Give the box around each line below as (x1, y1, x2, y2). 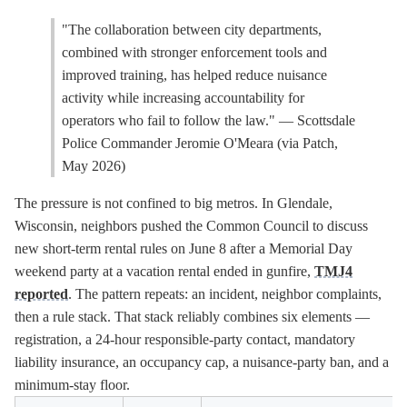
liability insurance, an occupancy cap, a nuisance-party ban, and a (15, 354, 389, 370)
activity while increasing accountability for (62, 90, 304, 105)
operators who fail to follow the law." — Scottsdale (62, 113, 355, 128)
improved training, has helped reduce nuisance (62, 67, 327, 83)
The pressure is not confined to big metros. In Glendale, (15, 195, 333, 211)
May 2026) (62, 158, 125, 174)
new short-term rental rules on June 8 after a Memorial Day (15, 241, 352, 256)
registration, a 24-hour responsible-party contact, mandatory (15, 332, 355, 347)
